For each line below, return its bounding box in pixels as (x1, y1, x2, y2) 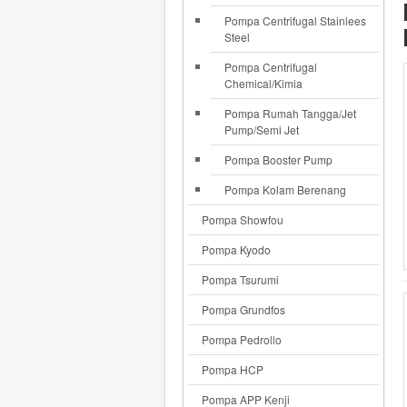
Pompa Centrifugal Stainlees (224, 12, 366, 28)
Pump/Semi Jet (224, 121, 299, 137)
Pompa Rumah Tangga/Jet (224, 104, 356, 121)
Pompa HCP (202, 361, 263, 377)
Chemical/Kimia (224, 74, 303, 91)
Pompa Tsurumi (202, 271, 279, 287)
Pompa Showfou (202, 211, 283, 227)
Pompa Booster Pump (224, 151, 333, 167)
